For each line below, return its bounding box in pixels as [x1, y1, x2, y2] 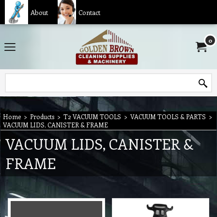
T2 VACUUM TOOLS [63, 112, 121, 121]
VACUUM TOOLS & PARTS [130, 112, 206, 121]
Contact [78, 7, 100, 17]
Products [30, 112, 54, 121]
